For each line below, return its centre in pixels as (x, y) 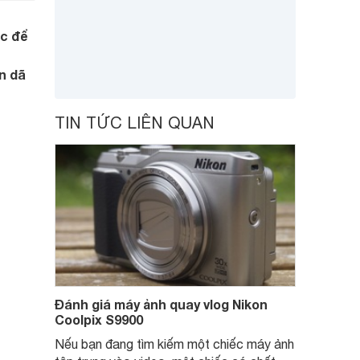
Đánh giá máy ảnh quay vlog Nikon (161, 304)
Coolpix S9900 (99, 319)
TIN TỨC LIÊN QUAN (135, 123)
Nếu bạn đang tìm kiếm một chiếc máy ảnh (174, 344)
